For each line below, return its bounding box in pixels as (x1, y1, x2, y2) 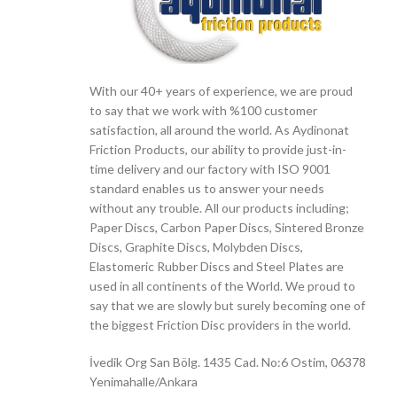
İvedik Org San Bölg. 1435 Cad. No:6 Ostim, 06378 (90, 354, 366, 370)
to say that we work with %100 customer (90, 102, 317, 118)
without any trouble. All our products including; (90, 199, 349, 215)
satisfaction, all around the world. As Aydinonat (90, 121, 349, 137)
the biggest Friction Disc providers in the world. (90, 316, 351, 332)
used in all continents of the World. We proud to (90, 277, 355, 293)
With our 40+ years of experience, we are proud (90, 82, 353, 98)
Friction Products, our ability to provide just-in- (90, 141, 346, 157)
